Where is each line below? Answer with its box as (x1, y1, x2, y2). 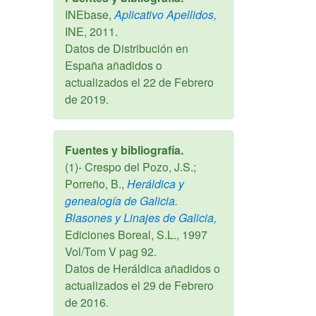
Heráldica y (124, 175, 184, 192)
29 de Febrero (143, 276, 214, 293)
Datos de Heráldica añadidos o (65, 260, 220, 276)
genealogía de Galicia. (65, 192, 178, 209)
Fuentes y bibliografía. (65, 141, 183, 158)
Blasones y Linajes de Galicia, (65, 209, 217, 226)
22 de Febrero (143, 73, 214, 90)
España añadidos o (65, 56, 162, 73)
